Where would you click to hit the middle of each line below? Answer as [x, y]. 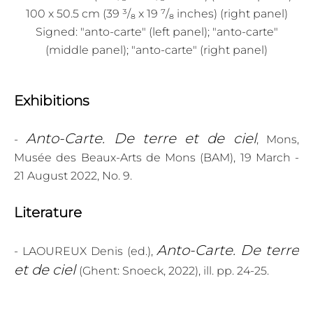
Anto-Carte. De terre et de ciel [141, 138]
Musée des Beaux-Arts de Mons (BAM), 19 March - [156, 157]
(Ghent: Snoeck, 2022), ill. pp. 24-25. [175, 270]
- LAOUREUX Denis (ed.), [86, 251]
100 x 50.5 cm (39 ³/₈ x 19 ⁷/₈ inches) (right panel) [156, 13]
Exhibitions [52, 100]
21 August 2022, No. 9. [73, 175]
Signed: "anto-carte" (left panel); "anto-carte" [156, 31]
